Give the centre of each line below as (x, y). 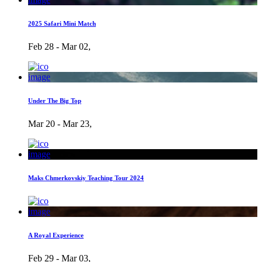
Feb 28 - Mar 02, (59, 46)
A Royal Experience (56, 235)
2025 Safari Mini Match (62, 23)
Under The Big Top (55, 100)
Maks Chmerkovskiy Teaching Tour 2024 (86, 177)
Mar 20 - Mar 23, (60, 123)
